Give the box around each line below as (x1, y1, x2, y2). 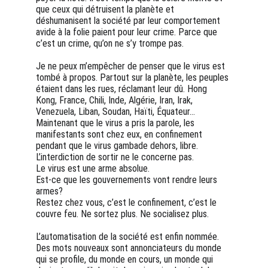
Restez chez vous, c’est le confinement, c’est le (36, 197, 219, 208)
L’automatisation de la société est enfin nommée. (36, 231, 221, 242)
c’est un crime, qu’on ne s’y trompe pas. (36, 38, 184, 49)
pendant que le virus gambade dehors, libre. (36, 140, 200, 151)
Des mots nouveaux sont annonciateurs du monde (36, 242, 224, 254)
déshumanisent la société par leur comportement (36, 15, 223, 26)
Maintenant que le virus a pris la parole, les (36, 117, 197, 129)
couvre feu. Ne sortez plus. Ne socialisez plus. (36, 208, 209, 220)
